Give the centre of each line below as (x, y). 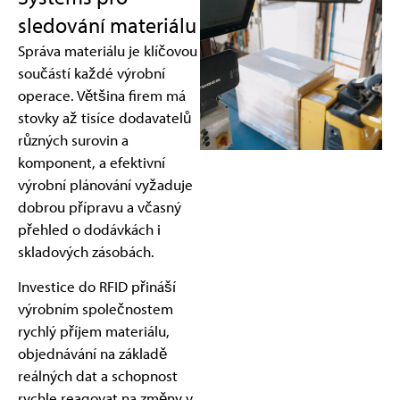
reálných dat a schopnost (98, 376)
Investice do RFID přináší (97, 287)
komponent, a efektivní (92, 162)
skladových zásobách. (86, 251)
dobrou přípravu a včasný (100, 206)
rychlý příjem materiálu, (94, 331)
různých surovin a (73, 139)
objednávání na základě (92, 354)
